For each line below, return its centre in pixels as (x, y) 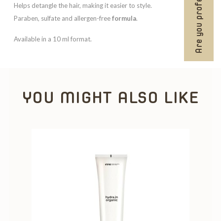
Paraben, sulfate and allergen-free (63, 18)
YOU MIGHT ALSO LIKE (110, 97)
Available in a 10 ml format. (53, 39)
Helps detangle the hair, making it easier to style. (83, 5)
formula (124, 18)
